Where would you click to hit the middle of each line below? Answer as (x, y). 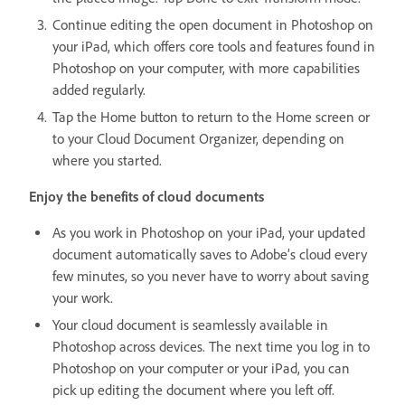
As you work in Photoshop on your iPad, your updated (209, 232)
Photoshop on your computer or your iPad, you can (201, 368)
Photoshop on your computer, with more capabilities (206, 68)
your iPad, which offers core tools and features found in (214, 46)
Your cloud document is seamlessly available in (190, 325)
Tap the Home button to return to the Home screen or (211, 117)
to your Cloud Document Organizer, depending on (198, 138)
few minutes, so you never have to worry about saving (211, 276)
